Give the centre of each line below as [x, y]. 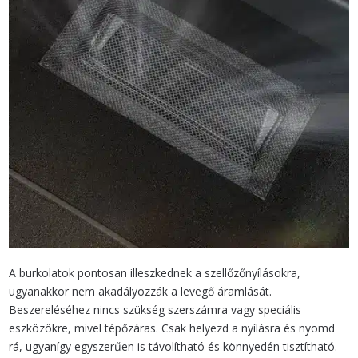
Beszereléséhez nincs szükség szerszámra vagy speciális [155, 309]
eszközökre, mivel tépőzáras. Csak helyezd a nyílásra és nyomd [172, 328]
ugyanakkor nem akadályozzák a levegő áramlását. [141, 291]
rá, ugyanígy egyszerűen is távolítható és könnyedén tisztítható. [173, 346]
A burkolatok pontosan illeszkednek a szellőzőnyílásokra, [155, 272]
